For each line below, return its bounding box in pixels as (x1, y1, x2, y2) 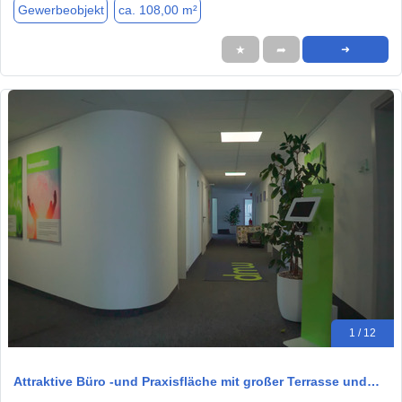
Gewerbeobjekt (17, 2, 104, 17)
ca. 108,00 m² (118, 2, 197, 17)
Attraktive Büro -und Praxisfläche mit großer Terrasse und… (13, 373, 380, 389)
